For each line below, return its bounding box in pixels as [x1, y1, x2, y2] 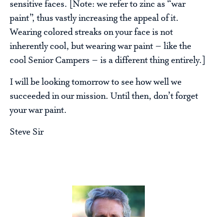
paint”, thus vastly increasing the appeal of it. [10, 13, 179, 24]
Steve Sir [10, 127, 44, 138]
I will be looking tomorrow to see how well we [10, 77, 182, 88]
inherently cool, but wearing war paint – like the [10, 41, 191, 52]
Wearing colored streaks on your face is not [10, 27, 173, 38]
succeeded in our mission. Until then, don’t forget [10, 91, 198, 102]
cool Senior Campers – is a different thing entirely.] [10, 55, 205, 66]
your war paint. [10, 105, 67, 116]
